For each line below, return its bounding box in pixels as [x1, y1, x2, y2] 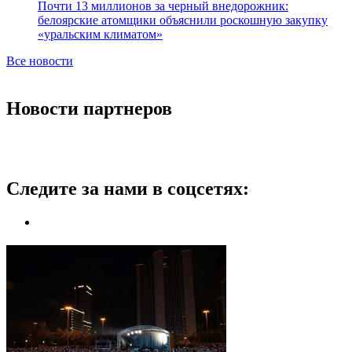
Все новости [6, 53, 73, 68]
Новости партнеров [6, 97, 172, 119]
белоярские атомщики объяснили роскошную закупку [38, 13, 328, 27]
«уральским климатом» [38, 27, 163, 41]
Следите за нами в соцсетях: [6, 178, 249, 200]
